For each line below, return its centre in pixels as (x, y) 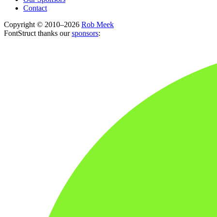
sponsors (85, 33)
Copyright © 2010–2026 (43, 24)
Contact (35, 8)
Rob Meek (98, 24)
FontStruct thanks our (38, 33)
